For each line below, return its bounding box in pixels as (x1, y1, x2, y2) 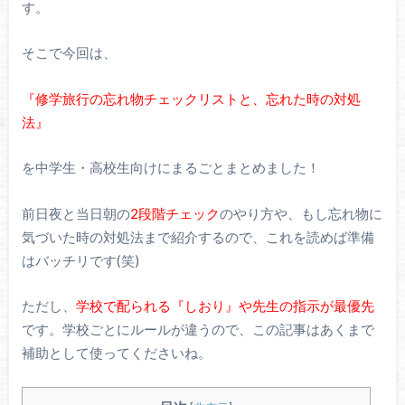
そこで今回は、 (21, 44, 117, 61)
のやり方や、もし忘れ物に (219, 204, 382, 221)
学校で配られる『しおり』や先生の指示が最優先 (75, 297, 374, 315)
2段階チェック (129, 204, 220, 221)
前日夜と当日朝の (21, 204, 130, 221)
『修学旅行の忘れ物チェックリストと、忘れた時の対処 (21, 89, 361, 107)
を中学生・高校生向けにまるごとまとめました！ (21, 159, 320, 176)
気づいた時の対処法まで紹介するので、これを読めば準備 (21, 228, 374, 245)
